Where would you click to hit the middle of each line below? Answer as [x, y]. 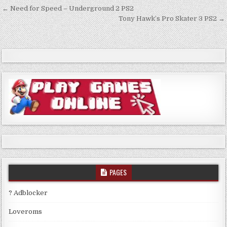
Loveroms [26, 211]
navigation [37, 24]
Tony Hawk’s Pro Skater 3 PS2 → [172, 18]
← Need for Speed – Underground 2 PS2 [68, 8]
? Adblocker [28, 193]
